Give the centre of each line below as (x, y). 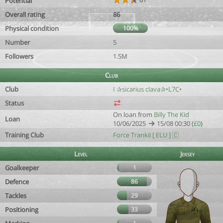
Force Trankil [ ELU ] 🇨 (146, 135)
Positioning (22, 210)
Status (14, 103)
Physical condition (32, 28)
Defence (17, 182)
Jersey (187, 154)
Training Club (24, 135)
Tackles (16, 196)
